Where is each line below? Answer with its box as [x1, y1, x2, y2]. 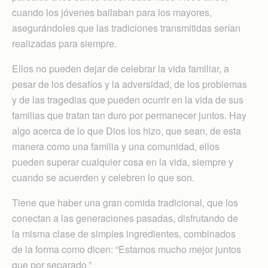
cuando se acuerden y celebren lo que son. [12, 170, 194, 184]
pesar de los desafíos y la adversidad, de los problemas [12, 77, 247, 91]
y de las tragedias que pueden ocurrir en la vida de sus [12, 92, 243, 106]
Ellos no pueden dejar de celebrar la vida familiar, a [12, 61, 229, 75]
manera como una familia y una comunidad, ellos [12, 139, 220, 153]
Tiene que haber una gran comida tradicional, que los [12, 195, 238, 209]
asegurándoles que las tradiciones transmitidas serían [12, 20, 240, 35]
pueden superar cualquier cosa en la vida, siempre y [12, 154, 233, 169]
